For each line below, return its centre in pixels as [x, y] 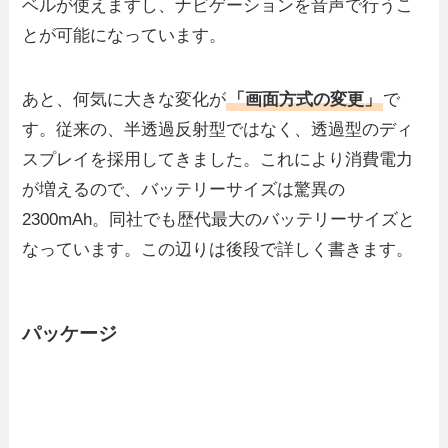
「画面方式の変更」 [305, 99]
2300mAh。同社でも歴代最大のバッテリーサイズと [219, 219]
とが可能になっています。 [124, 35]
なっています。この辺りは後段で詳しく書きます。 [218, 249]
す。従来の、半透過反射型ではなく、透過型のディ [218, 129]
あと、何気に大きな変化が [124, 99]
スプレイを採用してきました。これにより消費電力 [218, 159]
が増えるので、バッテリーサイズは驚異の [184, 189]
